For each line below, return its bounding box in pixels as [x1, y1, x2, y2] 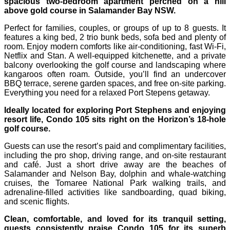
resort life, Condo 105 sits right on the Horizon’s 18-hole [4, 115, 226, 124]
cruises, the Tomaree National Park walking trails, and [4, 179, 226, 188]
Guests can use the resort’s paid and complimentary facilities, [4, 142, 226, 151]
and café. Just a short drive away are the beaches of [4, 160, 226, 169]
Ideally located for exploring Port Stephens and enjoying [4, 106, 226, 115]
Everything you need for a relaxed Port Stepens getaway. [4, 88, 210, 98]
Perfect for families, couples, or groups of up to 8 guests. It [4, 24, 226, 33]
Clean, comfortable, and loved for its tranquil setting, [4, 215, 226, 224]
